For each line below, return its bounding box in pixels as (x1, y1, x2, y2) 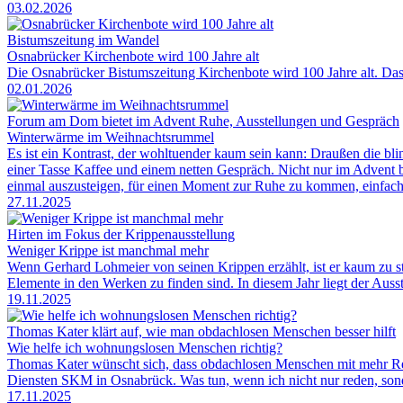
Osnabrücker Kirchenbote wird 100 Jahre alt (7, 48, 259, 64)
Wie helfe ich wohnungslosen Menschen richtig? (7, 339, 282, 355)
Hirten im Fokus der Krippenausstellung (7, 226, 235, 242)
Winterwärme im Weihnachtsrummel (7, 129, 214, 145)
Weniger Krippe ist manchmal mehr (7, 242, 209, 258)
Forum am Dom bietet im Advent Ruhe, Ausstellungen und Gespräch (7, 112, 399, 129)
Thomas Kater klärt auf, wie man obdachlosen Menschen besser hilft (7, 323, 396, 339)
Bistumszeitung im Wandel (7, 31, 159, 48)
